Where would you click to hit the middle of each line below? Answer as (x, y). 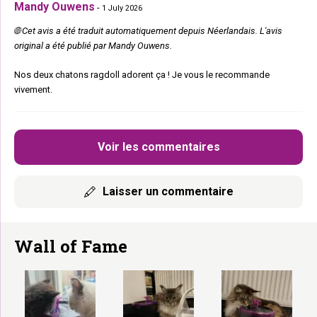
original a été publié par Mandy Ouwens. (93, 46)
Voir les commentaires (158, 147)
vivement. (33, 90)
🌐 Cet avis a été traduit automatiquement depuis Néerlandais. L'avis (148, 31)
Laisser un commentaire (168, 191)
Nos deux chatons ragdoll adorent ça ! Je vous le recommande (142, 75)
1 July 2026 (122, 8)
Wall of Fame (71, 246)
